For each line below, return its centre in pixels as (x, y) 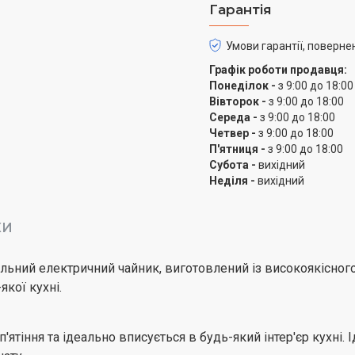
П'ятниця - (237, 149)
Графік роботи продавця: (278, 70)
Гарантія (240, 10)
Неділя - (232, 181)
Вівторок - (238, 101)
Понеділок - (242, 86)
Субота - (233, 165)
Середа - (233, 117)
